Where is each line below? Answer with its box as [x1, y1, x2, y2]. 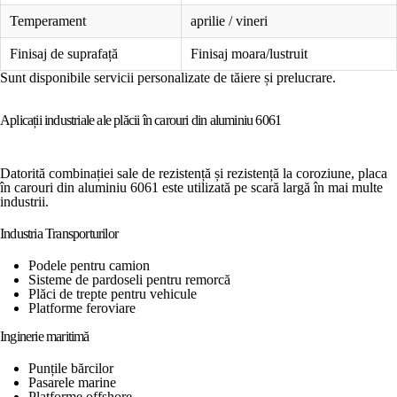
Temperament [10, 12, 86, 28]
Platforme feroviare [28, 300, 136, 315]
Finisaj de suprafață [10, 45, 118, 61]
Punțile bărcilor [28, 360, 113, 376]
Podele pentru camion [28, 257, 150, 273]
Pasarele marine [28, 374, 116, 390]
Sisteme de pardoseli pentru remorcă [28, 271, 230, 287]
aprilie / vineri [191, 12, 268, 28]
